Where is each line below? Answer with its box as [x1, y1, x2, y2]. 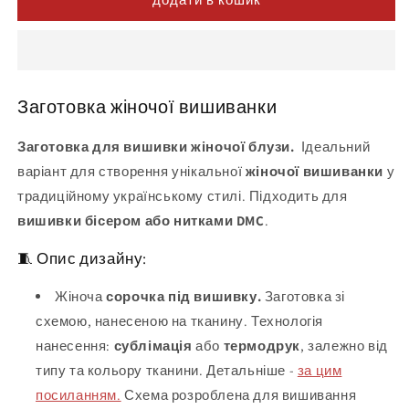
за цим [297, 361, 342, 379]
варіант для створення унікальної [17, 162, 246, 180]
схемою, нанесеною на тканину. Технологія [36, 311, 323, 330]
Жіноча [55, 287, 107, 305]
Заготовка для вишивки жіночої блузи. [17, 137, 299, 155]
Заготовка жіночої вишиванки [17, 95, 278, 119]
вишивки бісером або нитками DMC [17, 211, 265, 229]
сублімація [113, 336, 193, 354]
